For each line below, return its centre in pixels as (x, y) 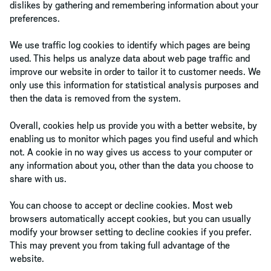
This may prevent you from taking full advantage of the (120, 245)
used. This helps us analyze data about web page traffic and (130, 58)
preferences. (35, 18)
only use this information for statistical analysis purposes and (134, 85)
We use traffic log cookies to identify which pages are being (130, 45)
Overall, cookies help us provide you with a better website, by (133, 125)
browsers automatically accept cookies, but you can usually (130, 219)
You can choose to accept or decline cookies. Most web (121, 205)
